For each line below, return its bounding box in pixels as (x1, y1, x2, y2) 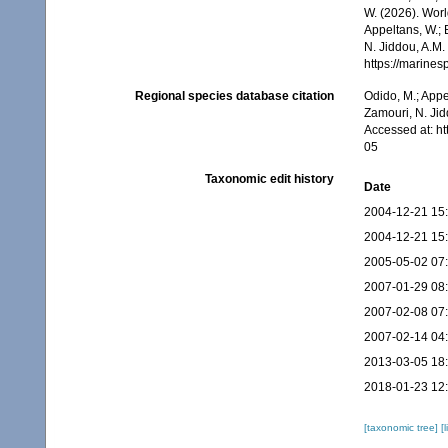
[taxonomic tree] (363, 422, 441, 434)
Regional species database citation (134, 89, 334, 104)
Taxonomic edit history (204, 172, 334, 187)
